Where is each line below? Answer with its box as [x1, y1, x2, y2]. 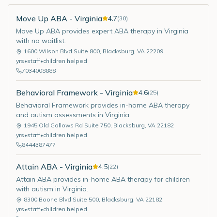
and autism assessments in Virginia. [16, 110, 131, 119]
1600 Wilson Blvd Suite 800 [24, 47, 100, 55]
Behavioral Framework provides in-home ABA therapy [16, 101, 189, 109]
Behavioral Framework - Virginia [16, 88, 133, 97]
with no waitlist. [16, 36, 66, 45]
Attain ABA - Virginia [16, 162, 93, 171]
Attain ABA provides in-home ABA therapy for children [16, 175, 190, 184]
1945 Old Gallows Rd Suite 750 [24, 122, 110, 129]
